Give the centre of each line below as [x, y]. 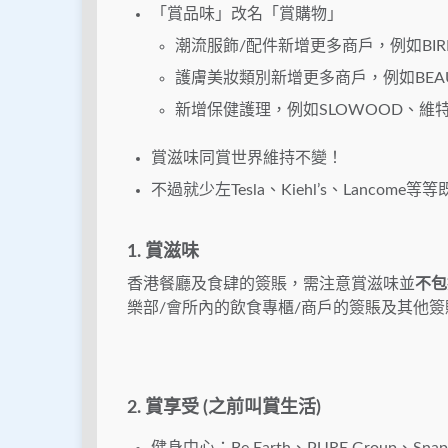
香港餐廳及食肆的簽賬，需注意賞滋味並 [271, 284]
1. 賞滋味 [163, 252]
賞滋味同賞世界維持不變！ [247, 158]
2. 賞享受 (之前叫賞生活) [224, 408]
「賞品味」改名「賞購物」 [247, 14]
